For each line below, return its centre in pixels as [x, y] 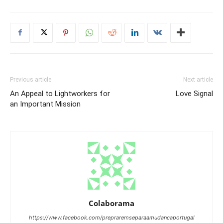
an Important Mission [45, 104]
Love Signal [194, 93]
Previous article [31, 79]
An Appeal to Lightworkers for [60, 93]
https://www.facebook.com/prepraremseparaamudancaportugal [111, 217]
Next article [198, 79]
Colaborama [111, 203]
